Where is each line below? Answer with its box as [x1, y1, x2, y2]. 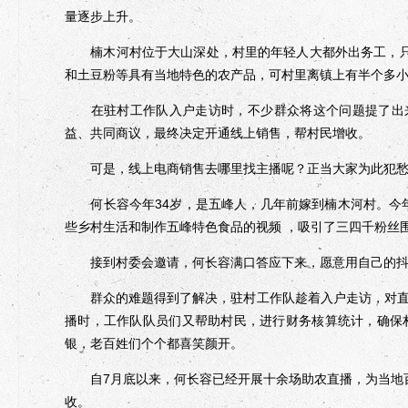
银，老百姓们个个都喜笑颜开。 [65, 335, 243, 351]
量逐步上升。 [65, 8, 141, 24]
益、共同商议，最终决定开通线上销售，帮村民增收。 [65, 125, 371, 140]
